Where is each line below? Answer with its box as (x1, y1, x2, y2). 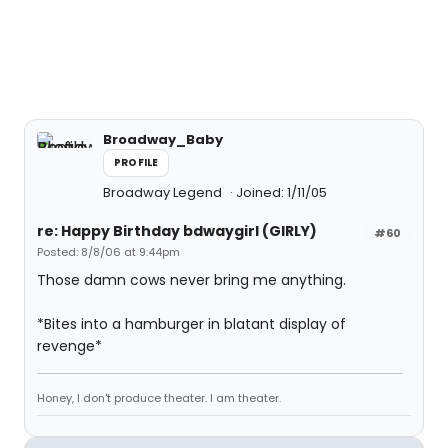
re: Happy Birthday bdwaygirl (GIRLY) (37, 221, 317, 241)
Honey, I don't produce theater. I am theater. (37, 390, 281, 406)
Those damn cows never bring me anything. (37, 270, 346, 290)
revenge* (37, 336, 102, 356)
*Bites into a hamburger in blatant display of (37, 314, 346, 334)
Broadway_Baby (103, 130, 223, 149)
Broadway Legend (103, 183, 225, 202)
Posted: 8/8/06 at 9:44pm (37, 244, 180, 260)
